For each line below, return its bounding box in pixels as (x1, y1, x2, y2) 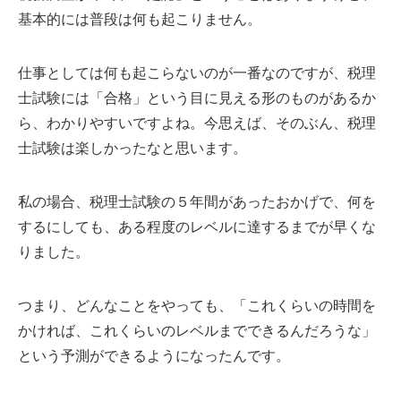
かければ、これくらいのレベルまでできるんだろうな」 (18, 323, 376, 339)
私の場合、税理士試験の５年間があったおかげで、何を (18, 194, 376, 210)
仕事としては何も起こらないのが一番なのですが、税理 (18, 65, 376, 81)
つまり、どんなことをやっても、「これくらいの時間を (18, 298, 376, 314)
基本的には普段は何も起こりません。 (18, 12, 261, 28)
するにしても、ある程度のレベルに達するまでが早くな (18, 219, 376, 235)
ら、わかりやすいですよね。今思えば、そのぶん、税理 (18, 115, 376, 132)
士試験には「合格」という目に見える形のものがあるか (18, 90, 376, 107)
